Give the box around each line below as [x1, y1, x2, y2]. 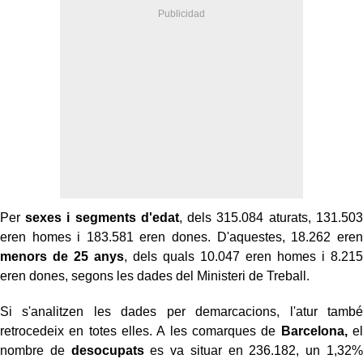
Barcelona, [280, 323, 348, 338]
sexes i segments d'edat [25, 210, 179, 224]
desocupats [70, 343, 144, 357]
